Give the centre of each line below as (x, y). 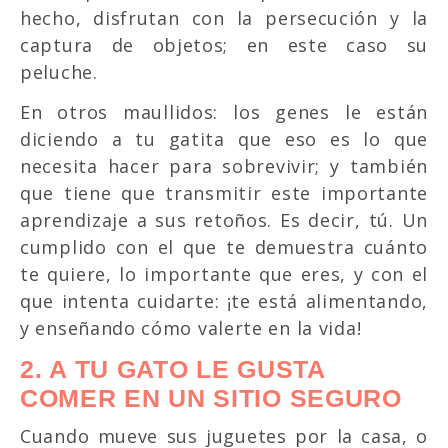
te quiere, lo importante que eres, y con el (224, 273)
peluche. (62, 71)
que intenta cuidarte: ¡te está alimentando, (224, 300)
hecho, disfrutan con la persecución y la (224, 17)
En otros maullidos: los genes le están (224, 111)
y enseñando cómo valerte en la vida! (191, 327)
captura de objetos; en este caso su (224, 44)
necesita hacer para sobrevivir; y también (224, 165)
